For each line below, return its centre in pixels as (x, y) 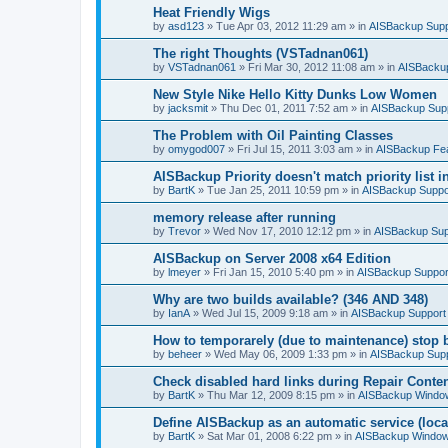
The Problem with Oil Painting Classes (273, 135)
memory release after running (244, 217)
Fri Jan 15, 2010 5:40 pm (273, 272)
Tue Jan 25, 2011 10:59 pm (273, 190)
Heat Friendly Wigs (211, 12)
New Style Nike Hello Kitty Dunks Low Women (295, 94)
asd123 (186, 26)
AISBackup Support (398, 313)
